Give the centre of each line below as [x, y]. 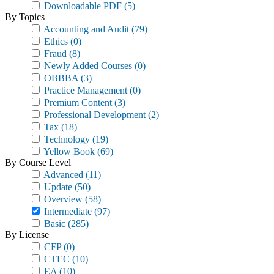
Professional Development [94, 115]
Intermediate [67, 211]
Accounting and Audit [85, 29]
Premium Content [77, 102]
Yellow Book [68, 151]
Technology [66, 139]
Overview [62, 199]
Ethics [55, 41]
